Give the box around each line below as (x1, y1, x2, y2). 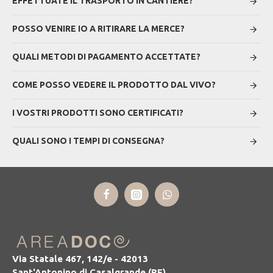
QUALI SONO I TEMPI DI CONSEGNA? (12, 136, 165, 146)
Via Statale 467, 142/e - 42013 (12, 253, 148, 264)
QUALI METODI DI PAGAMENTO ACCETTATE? (12, 52, 200, 62)
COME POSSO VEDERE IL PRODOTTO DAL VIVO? (12, 80, 216, 90)
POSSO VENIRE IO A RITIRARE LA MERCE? (12, 24, 185, 34)
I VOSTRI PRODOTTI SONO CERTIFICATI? (12, 108, 183, 118)
